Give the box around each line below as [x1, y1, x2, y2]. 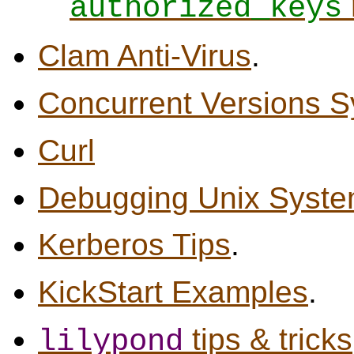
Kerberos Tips [38, 228, 231, 262]
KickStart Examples [38, 275, 308, 310]
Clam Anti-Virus [38, 39, 251, 73]
